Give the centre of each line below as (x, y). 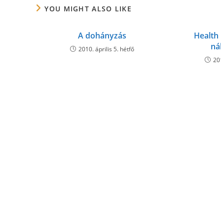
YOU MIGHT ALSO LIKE (88, 9)
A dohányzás (102, 36)
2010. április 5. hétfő (106, 49)
